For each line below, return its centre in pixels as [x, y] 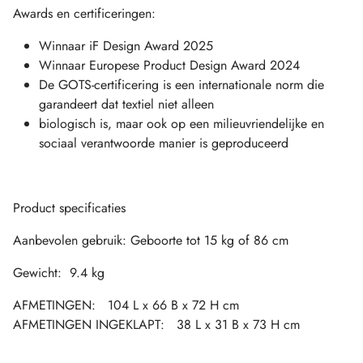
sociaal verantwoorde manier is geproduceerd [164, 143]
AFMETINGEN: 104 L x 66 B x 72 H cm [126, 305]
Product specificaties [69, 207]
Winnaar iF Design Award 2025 [126, 45]
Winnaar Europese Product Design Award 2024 [169, 65]
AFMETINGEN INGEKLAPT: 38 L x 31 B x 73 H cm [156, 324]
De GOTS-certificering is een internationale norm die [181, 84]
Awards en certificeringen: [84, 13]
